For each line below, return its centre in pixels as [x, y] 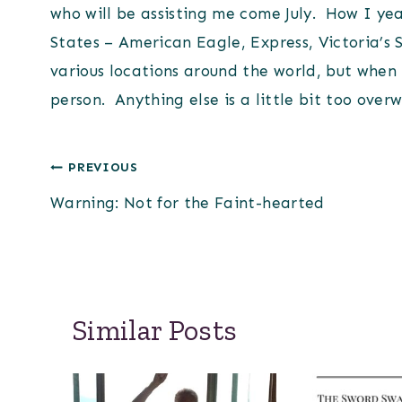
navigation [118, 216]
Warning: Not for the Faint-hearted [188, 202]
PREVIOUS [103, 168]
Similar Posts [155, 330]
